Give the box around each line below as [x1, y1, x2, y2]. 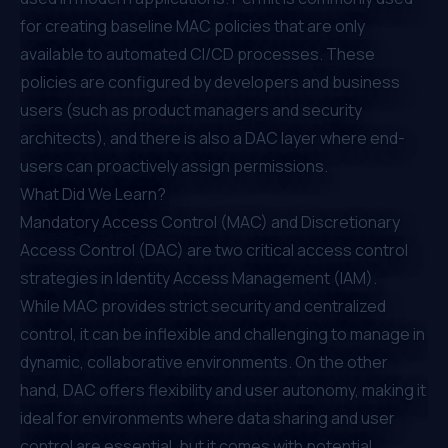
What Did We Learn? [20, 182, 166, 205]
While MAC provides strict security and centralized [20, 294, 386, 317]
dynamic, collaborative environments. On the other [20, 350, 388, 373]
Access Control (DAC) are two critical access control [20, 238, 408, 261]
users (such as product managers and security [20, 98, 362, 121]
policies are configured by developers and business [20, 70, 400, 93]
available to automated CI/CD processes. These [20, 42, 375, 65]
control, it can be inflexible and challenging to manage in [20, 322, 425, 345]
